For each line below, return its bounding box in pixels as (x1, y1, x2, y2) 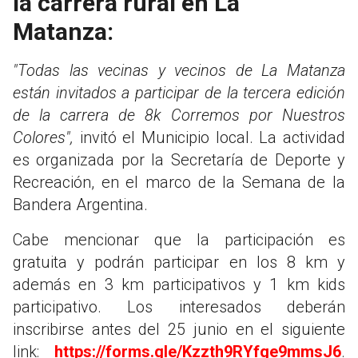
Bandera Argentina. (13, 194, 148, 214)
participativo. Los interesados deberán (13, 296, 345, 316)
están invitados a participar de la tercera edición (13, 82, 345, 102)
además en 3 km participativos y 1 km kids (13, 274, 345, 294)
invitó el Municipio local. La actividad (79, 127, 346, 147)
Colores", (13, 127, 80, 147)
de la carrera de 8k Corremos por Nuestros (13, 105, 345, 125)
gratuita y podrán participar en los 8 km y (13, 252, 345, 272)
